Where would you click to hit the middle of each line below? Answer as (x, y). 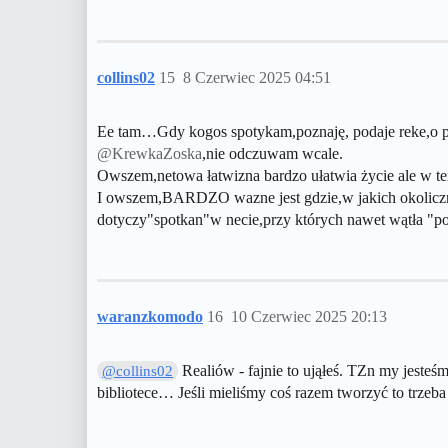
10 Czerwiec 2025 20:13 (309, 317)
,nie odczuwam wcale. (272, 154)
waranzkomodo (150, 317)
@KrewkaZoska (149, 154)
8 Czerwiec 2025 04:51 (257, 78)
